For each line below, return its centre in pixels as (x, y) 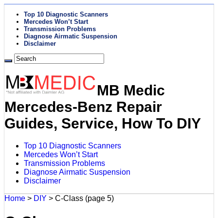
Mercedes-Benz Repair (83, 107)
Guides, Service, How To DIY (103, 123)
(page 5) (99, 198)
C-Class (69, 198)
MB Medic (131, 90)
